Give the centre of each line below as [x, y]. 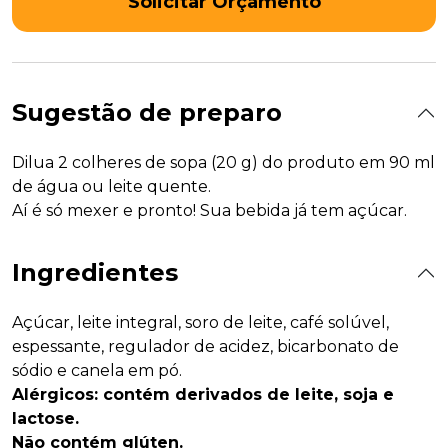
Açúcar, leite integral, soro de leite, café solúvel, [200, 323]
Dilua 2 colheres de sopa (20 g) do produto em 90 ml [223, 163]
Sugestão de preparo [147, 113]
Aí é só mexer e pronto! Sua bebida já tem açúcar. [209, 211]
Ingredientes [95, 273]
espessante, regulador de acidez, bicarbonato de [205, 347]
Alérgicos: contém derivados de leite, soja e [203, 395]
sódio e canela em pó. [97, 371]
